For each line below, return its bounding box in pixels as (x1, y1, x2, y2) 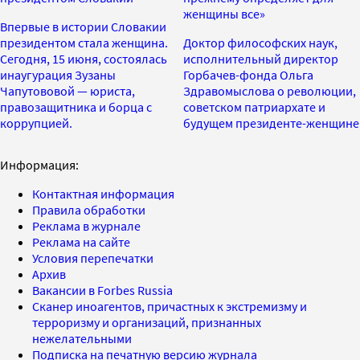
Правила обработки (32, 201, 145, 218)
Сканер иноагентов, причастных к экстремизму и (32, 297, 307, 314)
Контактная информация (32, 185, 174, 202)
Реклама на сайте (32, 233, 130, 250)
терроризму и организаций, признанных (32, 313, 261, 330)
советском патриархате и (183, 98, 325, 115)
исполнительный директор (183, 50, 338, 67)
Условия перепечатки (32, 249, 153, 266)
